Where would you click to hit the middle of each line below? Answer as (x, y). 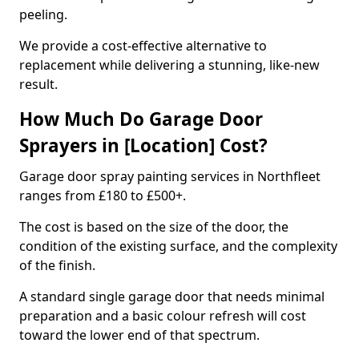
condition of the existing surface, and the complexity (178, 246)
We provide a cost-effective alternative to (143, 46)
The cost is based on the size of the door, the (154, 227)
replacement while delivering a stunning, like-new (169, 65)
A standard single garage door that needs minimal (172, 296)
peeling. (43, 14)
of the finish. (59, 265)
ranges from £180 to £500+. (103, 196)
